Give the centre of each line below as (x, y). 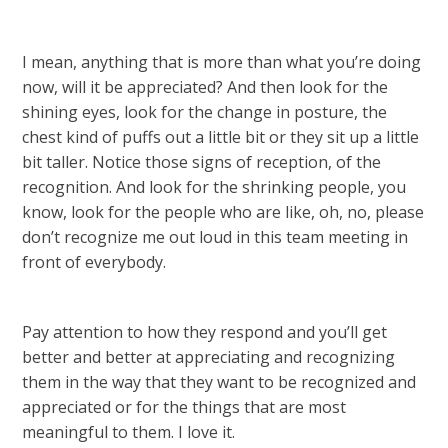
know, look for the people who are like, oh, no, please (223, 212)
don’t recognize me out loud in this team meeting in (215, 237)
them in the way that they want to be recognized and (219, 382)
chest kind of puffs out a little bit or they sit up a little (221, 137)
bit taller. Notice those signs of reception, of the (202, 162)
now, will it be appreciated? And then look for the (205, 87)
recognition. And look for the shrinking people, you (214, 187)
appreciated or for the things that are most (184, 407)
